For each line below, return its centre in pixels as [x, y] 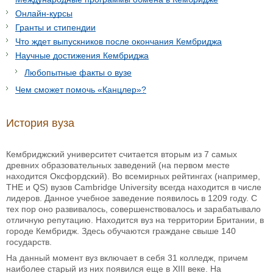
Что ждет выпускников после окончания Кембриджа [119, 41]
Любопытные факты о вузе [78, 72]
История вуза [40, 123]
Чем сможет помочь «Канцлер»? [81, 89]
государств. [29, 242]
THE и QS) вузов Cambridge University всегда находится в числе [134, 187]
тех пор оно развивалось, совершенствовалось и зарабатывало [133, 209]
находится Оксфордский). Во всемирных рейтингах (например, [133, 176]
